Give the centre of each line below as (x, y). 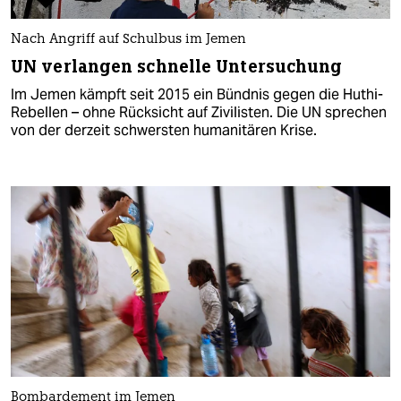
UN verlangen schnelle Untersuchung (177, 67)
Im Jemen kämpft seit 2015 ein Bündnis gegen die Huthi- (197, 95)
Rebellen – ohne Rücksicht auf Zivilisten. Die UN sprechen (199, 113)
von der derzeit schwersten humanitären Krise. (164, 131)
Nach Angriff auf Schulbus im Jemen (128, 40)
